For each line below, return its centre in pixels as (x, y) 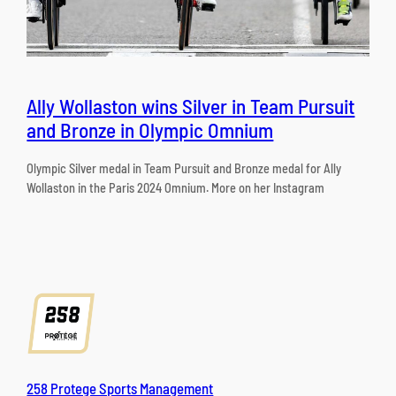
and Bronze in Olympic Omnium (150, 129)
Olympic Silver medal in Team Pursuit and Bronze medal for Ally (184, 168)
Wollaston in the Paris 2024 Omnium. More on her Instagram (176, 187)
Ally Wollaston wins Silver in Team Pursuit (191, 106)
